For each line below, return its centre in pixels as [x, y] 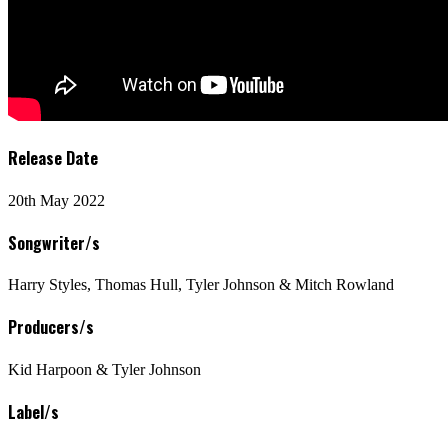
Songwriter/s [54, 242]
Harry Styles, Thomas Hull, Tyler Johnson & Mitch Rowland [201, 285]
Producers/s [51, 327]
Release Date [53, 158]
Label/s [33, 411]
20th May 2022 [56, 200]
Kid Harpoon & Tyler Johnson [104, 369]
